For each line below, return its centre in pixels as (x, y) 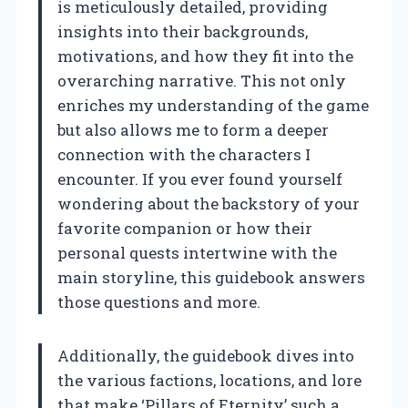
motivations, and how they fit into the (205, 56)
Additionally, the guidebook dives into (206, 356)
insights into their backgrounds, (183, 32)
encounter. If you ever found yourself (200, 179)
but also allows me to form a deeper (193, 130)
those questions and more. (159, 302)
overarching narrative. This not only (202, 81)
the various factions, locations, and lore (209, 381)
